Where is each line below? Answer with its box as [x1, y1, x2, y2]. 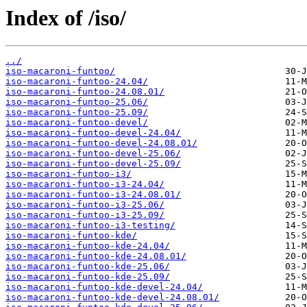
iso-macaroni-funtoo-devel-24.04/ [5, 127, 181, 138]
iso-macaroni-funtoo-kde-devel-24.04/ [5, 282, 203, 293]
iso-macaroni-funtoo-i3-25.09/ [5, 210, 164, 221]
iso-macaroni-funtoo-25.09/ [5, 107, 148, 118]
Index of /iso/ [5, 5, 126, 30]
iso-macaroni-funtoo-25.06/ [5, 97, 148, 108]
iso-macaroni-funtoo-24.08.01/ [5, 86, 164, 97]
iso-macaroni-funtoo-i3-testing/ [5, 220, 175, 231]
